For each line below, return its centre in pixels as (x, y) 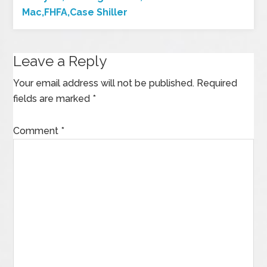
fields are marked (53, 99)
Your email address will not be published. (104, 83)
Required (217, 83)
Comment (37, 131)
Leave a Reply (60, 61)
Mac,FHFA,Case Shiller (75, 12)
